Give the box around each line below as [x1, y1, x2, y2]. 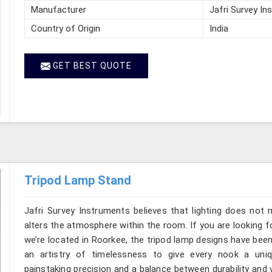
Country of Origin [30, 22, 100, 34]
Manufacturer [30, 4, 86, 15]
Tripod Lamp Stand [24, 172, 131, 188]
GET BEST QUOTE [50, 60, 132, 70]
